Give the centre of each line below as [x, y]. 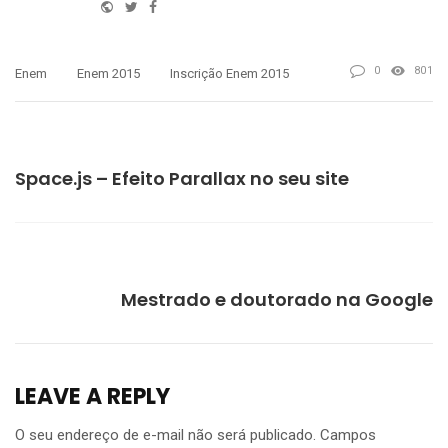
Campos [348, 434]
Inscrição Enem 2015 [229, 73]
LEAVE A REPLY [92, 396]
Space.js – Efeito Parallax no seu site [182, 178]
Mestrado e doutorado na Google [277, 299]
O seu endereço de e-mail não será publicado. [165, 434]
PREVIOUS [46, 144]
